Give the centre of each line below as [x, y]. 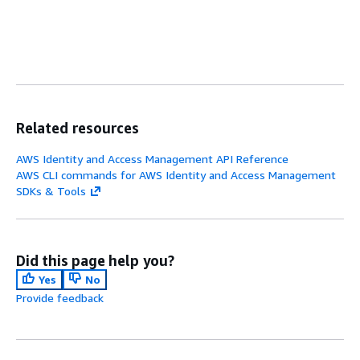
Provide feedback [60, 298]
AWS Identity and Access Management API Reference [152, 159]
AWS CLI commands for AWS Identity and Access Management [176, 175]
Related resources [78, 128]
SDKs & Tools [51, 191]
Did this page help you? [95, 260]
